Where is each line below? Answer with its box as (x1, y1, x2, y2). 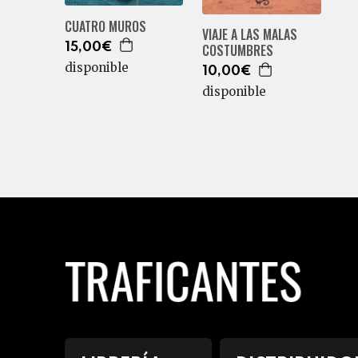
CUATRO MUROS (64, 16, 146, 36)
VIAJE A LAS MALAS (201, 25, 297, 45)
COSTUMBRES (201, 41, 273, 61)
